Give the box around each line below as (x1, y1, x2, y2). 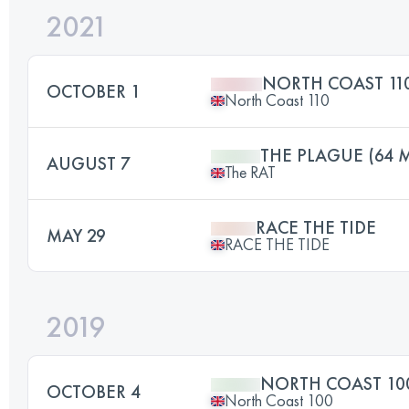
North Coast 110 (225, 89, 330, 110)
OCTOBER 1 (47, 79, 141, 103)
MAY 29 (47, 224, 106, 247)
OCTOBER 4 (47, 380, 141, 404)
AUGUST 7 (47, 152, 131, 175)
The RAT (225, 162, 276, 183)
